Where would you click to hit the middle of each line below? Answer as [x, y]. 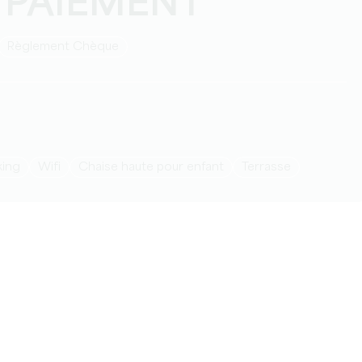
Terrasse [269, 167]
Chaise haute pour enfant [156, 167]
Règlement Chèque [67, 47]
